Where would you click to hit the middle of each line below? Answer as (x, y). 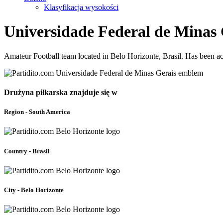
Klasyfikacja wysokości (81, 7)
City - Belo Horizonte (34, 190)
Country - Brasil (27, 151)
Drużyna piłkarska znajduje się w (61, 93)
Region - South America (37, 112)
